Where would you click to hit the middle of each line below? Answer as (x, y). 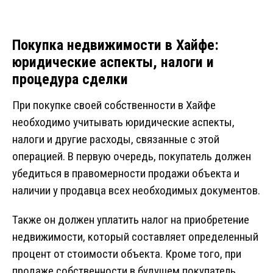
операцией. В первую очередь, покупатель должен (132, 157)
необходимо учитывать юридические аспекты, (123, 122)
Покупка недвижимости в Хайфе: (115, 45)
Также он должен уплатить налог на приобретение (131, 220)
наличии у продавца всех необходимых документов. (136, 191)
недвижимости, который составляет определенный (135, 237)
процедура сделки (70, 80)
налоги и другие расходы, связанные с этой (116, 140)
